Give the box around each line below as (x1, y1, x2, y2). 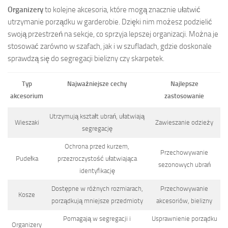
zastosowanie (164, 92, 204, 100)
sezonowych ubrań (158, 160, 211, 168)
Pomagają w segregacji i (63, 214, 131, 222)
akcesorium (10, 92, 43, 100)
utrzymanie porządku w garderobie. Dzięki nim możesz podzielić (8, 17, 212, 26)
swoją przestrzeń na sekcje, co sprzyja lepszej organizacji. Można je (8, 29, 218, 39)
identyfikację (79, 166, 115, 175)
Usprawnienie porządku (151, 214, 217, 222)
